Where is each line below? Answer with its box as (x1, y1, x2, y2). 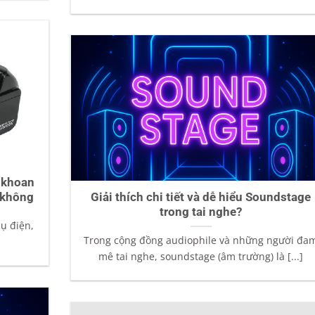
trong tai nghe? (160, 205, 243, 219)
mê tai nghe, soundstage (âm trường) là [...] (98, 250, 304, 264)
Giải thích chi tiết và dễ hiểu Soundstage (91, 191, 311, 205)
